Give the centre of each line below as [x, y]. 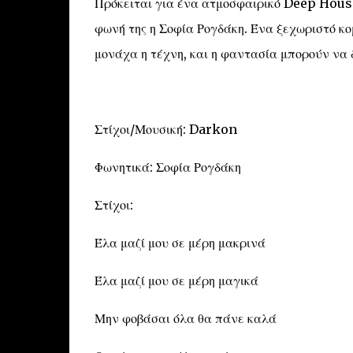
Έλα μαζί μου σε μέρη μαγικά [176, 281]
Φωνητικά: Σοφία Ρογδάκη [167, 167]
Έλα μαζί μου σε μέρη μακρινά [180, 243]
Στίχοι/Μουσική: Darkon [165, 129]
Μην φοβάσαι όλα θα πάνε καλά [185, 318]
